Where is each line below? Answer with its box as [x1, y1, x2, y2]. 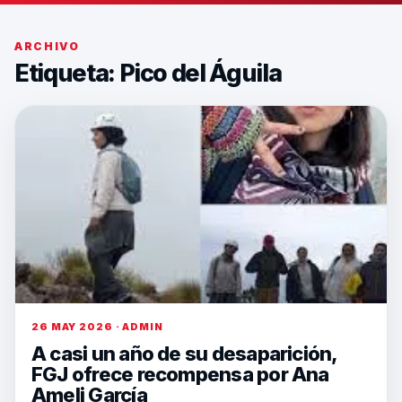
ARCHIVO [14, 39, 80, 53]
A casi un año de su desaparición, [31, 342, 337, 365]
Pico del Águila [118, 58, 282, 88]
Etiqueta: [14, 58, 119, 88]
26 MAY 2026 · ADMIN [31, 320, 163, 333]
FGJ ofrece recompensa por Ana [31, 363, 329, 386]
